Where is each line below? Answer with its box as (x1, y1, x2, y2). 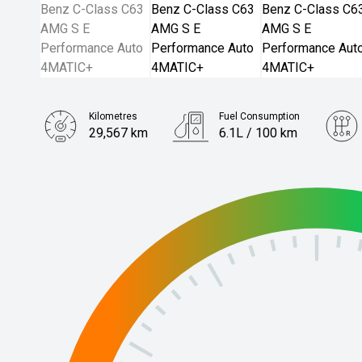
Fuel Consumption (218, 111, 300, 122)
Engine (89, 159, 120, 170)
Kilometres (89, 111, 137, 122)
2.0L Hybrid (89, 174, 154, 189)
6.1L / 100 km (218, 125, 297, 141)
